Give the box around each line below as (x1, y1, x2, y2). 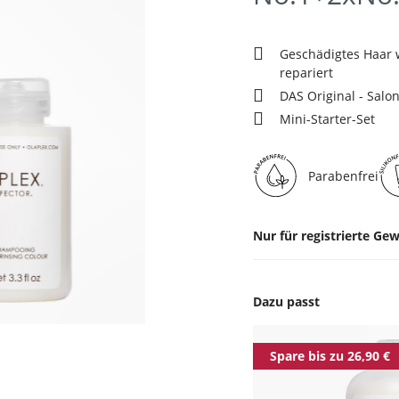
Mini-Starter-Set (280, 110, 375, 127)
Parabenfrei (308, 167, 379, 184)
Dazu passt (253, 293, 320, 310)
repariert (280, 64, 337, 81)
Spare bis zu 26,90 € (270, 347, 390, 364)
